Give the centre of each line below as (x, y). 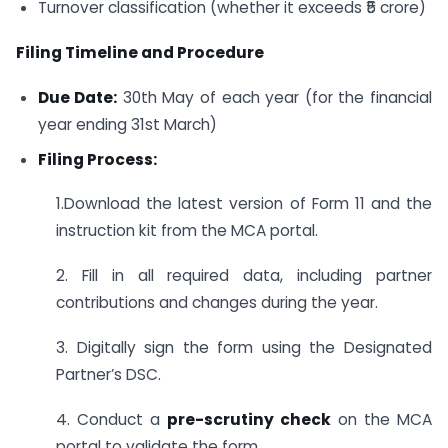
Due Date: (77, 97)
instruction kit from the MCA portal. (187, 231)
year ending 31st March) (127, 124)
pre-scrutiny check (249, 419)
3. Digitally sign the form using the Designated (244, 348)
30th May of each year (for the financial (275, 97)
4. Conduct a (111, 419)
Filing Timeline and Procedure (140, 53)
